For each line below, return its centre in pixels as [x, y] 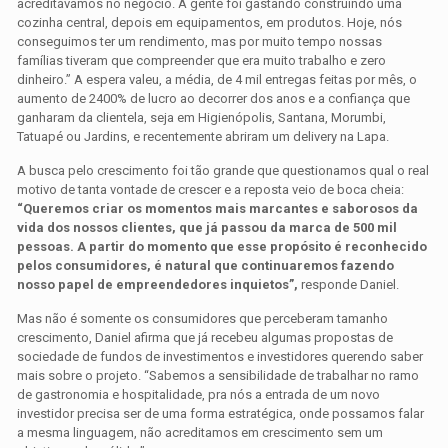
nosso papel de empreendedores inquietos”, [159, 285]
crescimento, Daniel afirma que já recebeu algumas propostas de [205, 338]
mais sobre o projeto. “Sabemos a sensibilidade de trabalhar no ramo [218, 376]
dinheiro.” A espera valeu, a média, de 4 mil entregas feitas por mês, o [217, 80]
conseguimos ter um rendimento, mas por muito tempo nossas [200, 42]
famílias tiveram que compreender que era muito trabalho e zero [202, 61]
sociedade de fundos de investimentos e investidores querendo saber [220, 357]
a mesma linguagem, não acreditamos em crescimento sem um [200, 433]
